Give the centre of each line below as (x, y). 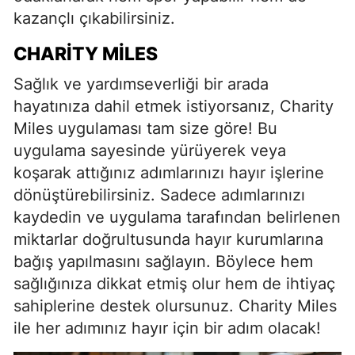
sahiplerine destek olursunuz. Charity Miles (175, 305)
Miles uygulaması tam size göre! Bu (145, 128)
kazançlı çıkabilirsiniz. (94, 18)
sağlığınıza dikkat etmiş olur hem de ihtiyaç (174, 283)
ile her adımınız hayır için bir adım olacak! (167, 328)
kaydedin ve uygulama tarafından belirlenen (177, 217)
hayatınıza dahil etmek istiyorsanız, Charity (174, 106)
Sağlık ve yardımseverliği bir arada (141, 84)
